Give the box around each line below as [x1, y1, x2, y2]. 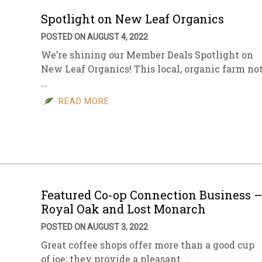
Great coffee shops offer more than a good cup [41, 239, 254, 251]
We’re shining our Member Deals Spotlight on [41, 49, 253, 61]
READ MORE [58, 96, 109, 106]
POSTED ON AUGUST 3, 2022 [41, 222, 148, 232]
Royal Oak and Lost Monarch [41, 201, 206, 216]
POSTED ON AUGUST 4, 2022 [41, 32, 148, 42]
